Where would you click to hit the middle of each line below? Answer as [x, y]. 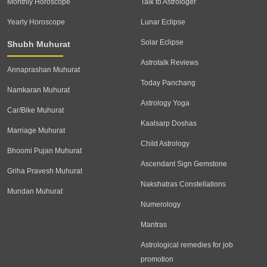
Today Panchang [168, 83]
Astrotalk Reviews [170, 63]
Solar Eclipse [162, 43]
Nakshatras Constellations [183, 184]
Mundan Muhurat [35, 192]
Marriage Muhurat [36, 131]
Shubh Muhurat [39, 44]
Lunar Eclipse [163, 22]
